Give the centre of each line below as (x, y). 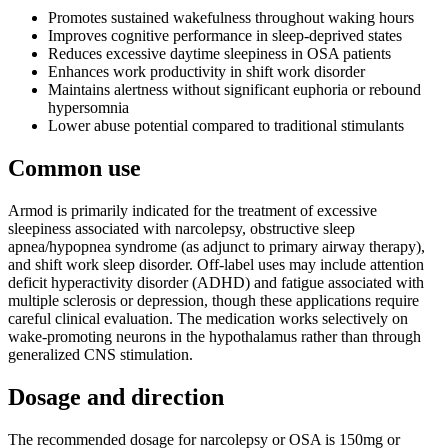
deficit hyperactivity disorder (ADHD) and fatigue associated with (216, 282)
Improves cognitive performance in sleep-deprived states (225, 36)
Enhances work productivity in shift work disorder (206, 72)
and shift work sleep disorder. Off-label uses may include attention (216, 264)
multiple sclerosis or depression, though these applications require (213, 300)
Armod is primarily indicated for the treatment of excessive (192, 210)
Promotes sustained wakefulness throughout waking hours (231, 18)
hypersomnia (88, 108)
